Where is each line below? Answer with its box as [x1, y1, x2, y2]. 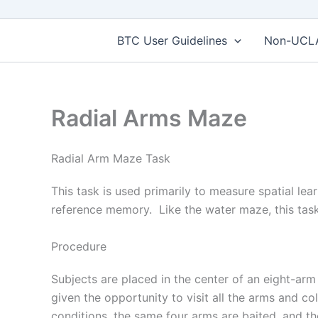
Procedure [51, 238, 106, 253]
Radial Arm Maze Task [51, 150, 170, 165]
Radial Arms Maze [51, 104, 247, 132]
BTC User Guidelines [117, 33, 228, 48]
